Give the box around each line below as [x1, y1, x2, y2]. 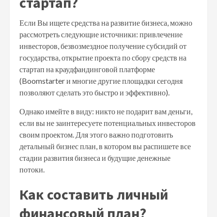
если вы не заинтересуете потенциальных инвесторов [19, 118, 196, 127]
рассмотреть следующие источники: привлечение [19, 30, 183, 39]
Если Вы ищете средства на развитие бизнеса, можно [19, 18, 192, 27]
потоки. [19, 165, 46, 174]
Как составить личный [19, 185, 168, 203]
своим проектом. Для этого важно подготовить [19, 130, 173, 139]
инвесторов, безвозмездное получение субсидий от [19, 41, 186, 50]
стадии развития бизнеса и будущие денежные [19, 153, 170, 162]
